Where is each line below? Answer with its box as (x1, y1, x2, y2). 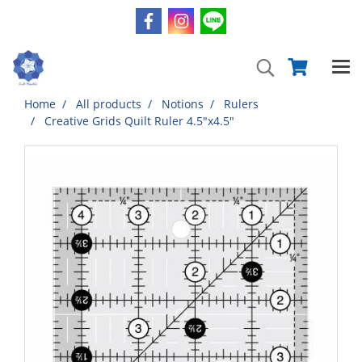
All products (76, 96, 141, 112)
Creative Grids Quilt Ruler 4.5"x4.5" (44, 113, 234, 128)
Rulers (224, 96, 259, 112)
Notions (162, 96, 204, 112)
